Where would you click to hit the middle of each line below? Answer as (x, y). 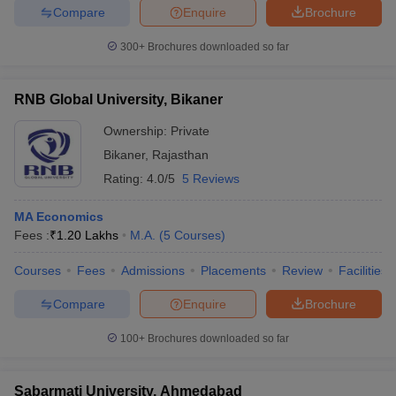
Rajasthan (180, 155)
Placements (233, 270)
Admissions (153, 270)
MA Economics (59, 217)
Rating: (125, 179)
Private (190, 131)
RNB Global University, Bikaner (118, 99)
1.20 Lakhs (88, 235)
